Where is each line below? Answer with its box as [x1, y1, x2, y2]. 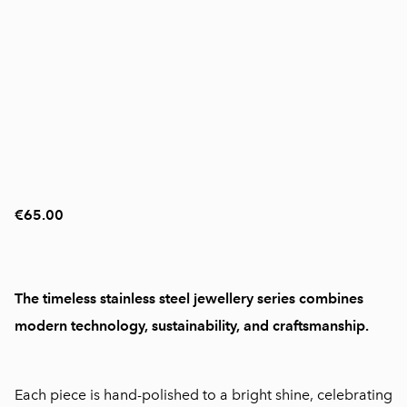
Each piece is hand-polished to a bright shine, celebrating [15, 386, 392, 403]
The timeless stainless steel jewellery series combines [15, 290, 363, 307]
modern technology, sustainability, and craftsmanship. [15, 317, 369, 334]
